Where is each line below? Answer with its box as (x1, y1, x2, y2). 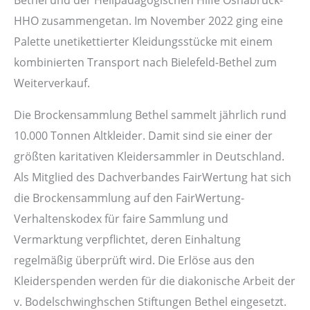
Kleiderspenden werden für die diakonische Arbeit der (14, 273, 295, 289)
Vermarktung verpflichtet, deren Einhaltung (14, 231, 241, 247)
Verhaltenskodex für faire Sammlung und (14, 210, 228, 226)
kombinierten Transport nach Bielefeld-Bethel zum (14, 53, 277, 70)
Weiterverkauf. (14, 74, 90, 91)
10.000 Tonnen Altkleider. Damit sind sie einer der (14, 127, 273, 143)
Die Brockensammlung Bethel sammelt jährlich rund (14, 107, 286, 122)
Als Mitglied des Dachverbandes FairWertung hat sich (14, 169, 291, 185)
